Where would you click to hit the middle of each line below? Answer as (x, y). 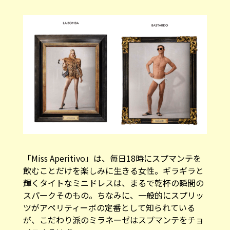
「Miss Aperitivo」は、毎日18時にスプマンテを (112, 151)
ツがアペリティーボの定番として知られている (109, 200)
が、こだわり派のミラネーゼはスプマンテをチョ (113, 213)
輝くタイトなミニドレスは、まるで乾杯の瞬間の (113, 176)
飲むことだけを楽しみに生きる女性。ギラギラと (113, 164)
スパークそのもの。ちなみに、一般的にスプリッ (113, 188)
